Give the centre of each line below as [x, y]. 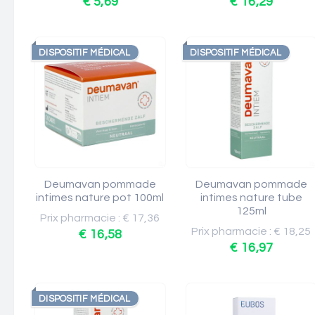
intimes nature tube [251, 198]
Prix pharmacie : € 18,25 [251, 231]
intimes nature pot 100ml [100, 198]
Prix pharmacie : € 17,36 [100, 218]
